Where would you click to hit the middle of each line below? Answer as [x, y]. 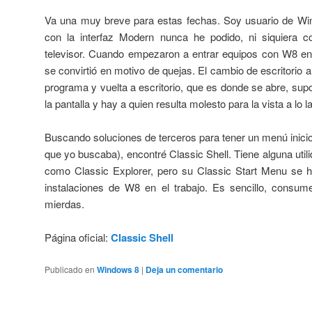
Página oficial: [78, 237]
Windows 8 [118, 269]
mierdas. [64, 203]
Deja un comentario [184, 269]
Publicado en [70, 269]
